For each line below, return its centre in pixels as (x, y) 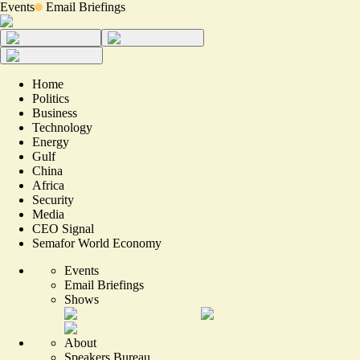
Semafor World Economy (97, 243)
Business (55, 113)
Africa (48, 185)
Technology (62, 127)
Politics (51, 98)
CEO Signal (63, 229)
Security (53, 200)
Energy (51, 142)
